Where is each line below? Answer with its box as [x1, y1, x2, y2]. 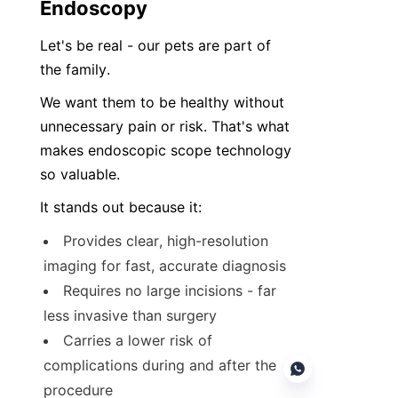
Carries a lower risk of [63, 331, 212, 349]
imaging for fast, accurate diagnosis [44, 257, 286, 275]
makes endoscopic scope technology [40, 141, 291, 159]
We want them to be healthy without [40, 93, 284, 111]
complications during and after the [44, 356, 276, 374]
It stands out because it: [40, 198, 202, 216]
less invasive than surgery [44, 306, 217, 324]
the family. [40, 60, 110, 78]
